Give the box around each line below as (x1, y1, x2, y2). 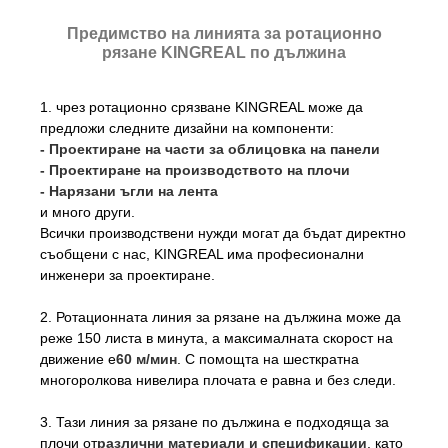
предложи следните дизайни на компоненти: (40, 119, 334, 136)
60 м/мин (116, 350, 177, 367)
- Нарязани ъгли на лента (40, 182, 218, 199)
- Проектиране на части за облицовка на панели (40, 140, 380, 157)
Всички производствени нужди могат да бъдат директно (40, 224, 406, 241)
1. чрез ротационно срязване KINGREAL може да (40, 98, 363, 115)
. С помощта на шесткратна (177, 350, 359, 367)
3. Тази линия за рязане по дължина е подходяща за (40, 413, 389, 430)
